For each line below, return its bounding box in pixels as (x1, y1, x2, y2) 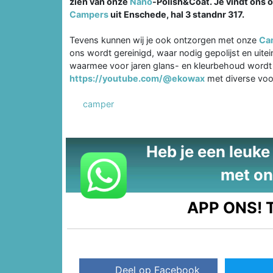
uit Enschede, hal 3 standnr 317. (110, 9, 244, 19)
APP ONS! (187, 197, 263, 217)
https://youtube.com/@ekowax (69, 73, 205, 83)
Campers (69, 9, 108, 19)
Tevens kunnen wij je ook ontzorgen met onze (69, 34, 259, 45)
